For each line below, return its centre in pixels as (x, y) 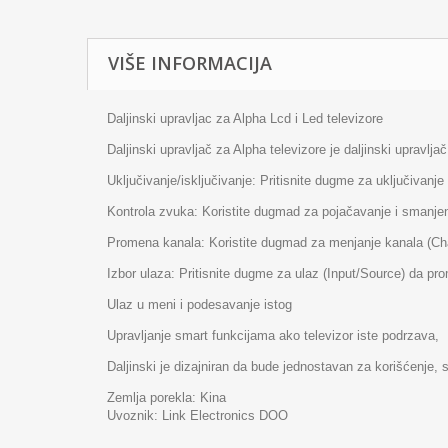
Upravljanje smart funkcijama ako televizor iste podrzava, (273, 335)
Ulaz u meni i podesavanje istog (199, 304)
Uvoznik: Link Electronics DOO (197, 415)
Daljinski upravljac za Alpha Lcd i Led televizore (247, 118)
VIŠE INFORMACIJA (190, 63)
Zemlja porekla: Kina (166, 397)
